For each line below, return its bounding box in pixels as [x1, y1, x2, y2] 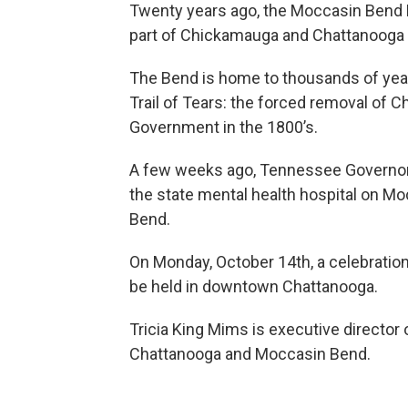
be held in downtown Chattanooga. [129, 276, 378, 296]
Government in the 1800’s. [129, 117, 318, 137]
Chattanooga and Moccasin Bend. [129, 343, 371, 363]
